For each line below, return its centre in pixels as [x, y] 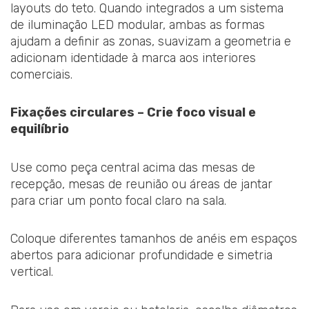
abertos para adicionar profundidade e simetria [141, 256]
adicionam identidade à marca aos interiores [133, 58]
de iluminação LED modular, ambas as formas [138, 24]
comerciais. [41, 74]
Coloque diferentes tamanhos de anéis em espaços [154, 239]
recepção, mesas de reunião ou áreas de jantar [141, 184]
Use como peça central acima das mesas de [133, 167]
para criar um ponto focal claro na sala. [118, 200]
